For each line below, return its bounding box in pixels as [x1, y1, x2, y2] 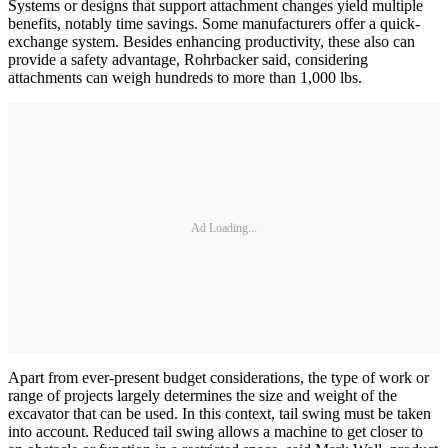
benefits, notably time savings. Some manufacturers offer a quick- [8, 15, 420, 33]
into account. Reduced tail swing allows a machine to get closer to [8, 423, 423, 441]
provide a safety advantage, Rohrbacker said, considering [8, 51, 368, 69]
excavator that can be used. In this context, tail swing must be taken [8, 405, 431, 423]
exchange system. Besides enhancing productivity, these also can [8, 33, 415, 51]
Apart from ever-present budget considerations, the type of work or [8, 369, 429, 387]
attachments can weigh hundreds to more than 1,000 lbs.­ [8, 69, 362, 87]
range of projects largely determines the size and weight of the [8, 387, 397, 405]
